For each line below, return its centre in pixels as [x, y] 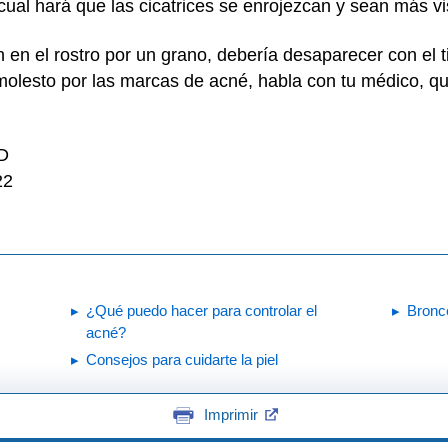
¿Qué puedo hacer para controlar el [201, 310]
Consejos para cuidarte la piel [182, 359]
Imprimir [230, 414]
